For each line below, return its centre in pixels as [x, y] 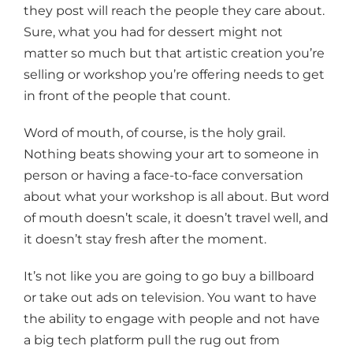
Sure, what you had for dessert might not [153, 32]
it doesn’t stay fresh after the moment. [145, 240]
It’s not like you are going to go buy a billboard [169, 277]
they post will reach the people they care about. [174, 11]
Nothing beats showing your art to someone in [171, 154]
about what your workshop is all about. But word [176, 197]
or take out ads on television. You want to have [170, 298]
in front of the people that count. [127, 96]
